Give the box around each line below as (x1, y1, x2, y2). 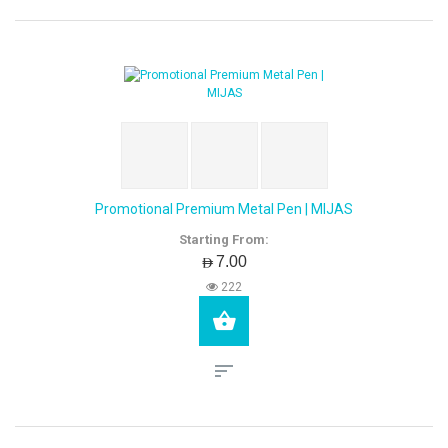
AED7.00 (201, 251, 247, 271)
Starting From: (179, 232, 269, 247)
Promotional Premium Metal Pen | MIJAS (95, 201, 353, 217)
